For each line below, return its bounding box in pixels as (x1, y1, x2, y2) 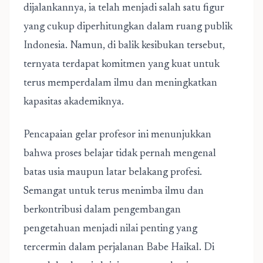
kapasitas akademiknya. (23, 97, 124, 107)
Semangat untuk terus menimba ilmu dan (23, 186, 204, 197)
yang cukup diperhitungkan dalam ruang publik (23, 22, 232, 32)
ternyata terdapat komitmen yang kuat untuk (23, 59, 220, 70)
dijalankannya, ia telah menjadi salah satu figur (23, 3, 224, 14)
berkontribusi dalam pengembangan (23, 205, 181, 215)
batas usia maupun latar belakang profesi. (23, 167, 202, 178)
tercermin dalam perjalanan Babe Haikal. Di (23, 242, 214, 253)
